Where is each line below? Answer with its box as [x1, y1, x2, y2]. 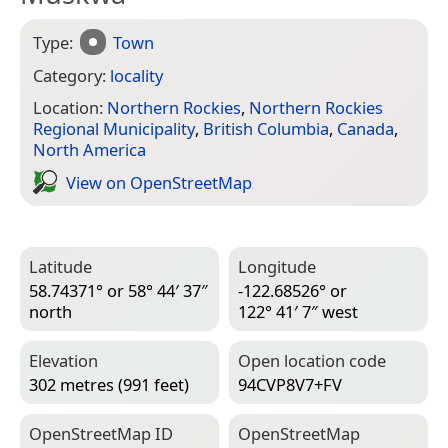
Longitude [238, 255, 316, 279]
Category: [33, 63, 110, 87]
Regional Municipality [33, 117, 195, 141]
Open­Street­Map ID [29, 422, 173, 446]
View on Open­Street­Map [66, 170, 252, 194]
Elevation [29, 349, 98, 373]
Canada [337, 117, 394, 141]
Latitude [29, 255, 92, 279]
